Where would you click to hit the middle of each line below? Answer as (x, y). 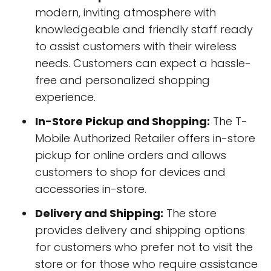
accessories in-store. (91, 189)
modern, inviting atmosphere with (126, 12)
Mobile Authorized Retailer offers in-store (145, 138)
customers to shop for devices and (130, 172)
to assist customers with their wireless (136, 46)
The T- (229, 121)
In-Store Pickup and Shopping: (122, 121)
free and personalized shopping (122, 80)
